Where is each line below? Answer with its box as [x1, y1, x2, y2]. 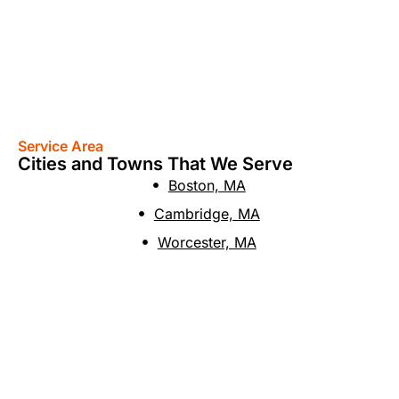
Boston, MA [167, 176, 246, 194]
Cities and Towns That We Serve [18, 153, 293, 175]
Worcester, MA [157, 233, 256, 251]
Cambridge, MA [153, 205, 260, 223]
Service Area [18, 137, 103, 155]
